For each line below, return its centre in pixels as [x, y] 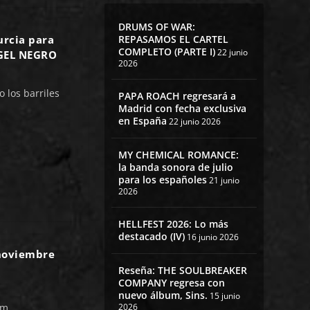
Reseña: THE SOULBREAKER [182, 271]
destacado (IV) [151, 237]
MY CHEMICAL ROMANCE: [178, 155]
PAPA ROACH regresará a [177, 96]
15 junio [225, 296]
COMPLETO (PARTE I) [166, 52]
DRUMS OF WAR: [156, 27]
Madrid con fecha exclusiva [182, 109]
